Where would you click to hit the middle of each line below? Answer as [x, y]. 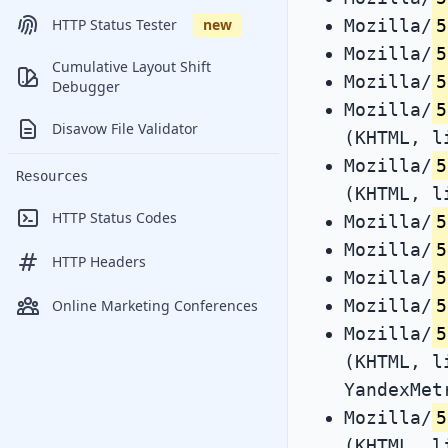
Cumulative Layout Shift [131, 66]
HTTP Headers [99, 261]
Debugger [86, 86]
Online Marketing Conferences [155, 305]
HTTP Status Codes [114, 217]
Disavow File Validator [125, 128]
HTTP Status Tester [114, 24]
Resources [52, 176]
